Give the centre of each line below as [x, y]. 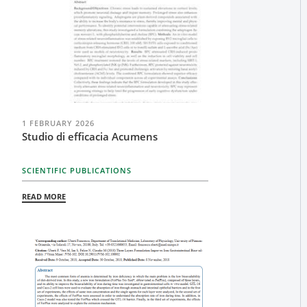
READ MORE [44, 196]
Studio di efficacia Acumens [90, 136]
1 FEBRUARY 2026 [58, 123]
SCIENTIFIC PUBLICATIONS [77, 170]
